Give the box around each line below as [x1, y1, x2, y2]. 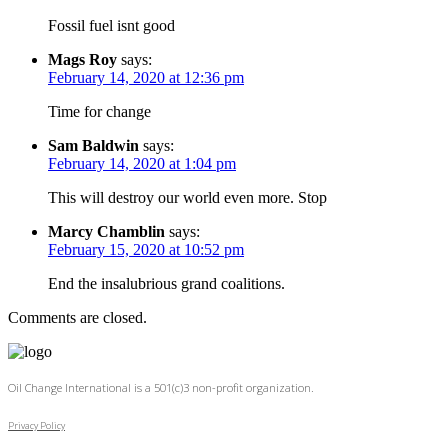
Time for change [48, 102, 151, 120]
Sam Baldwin [48, 136, 139, 154]
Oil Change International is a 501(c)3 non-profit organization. [8, 379, 314, 395]
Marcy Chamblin [48, 222, 165, 240]
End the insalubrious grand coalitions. [48, 274, 285, 292]
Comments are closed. [8, 308, 147, 326]
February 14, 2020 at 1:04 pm [48, 154, 236, 172]
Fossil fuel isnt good [48, 16, 175, 34]
